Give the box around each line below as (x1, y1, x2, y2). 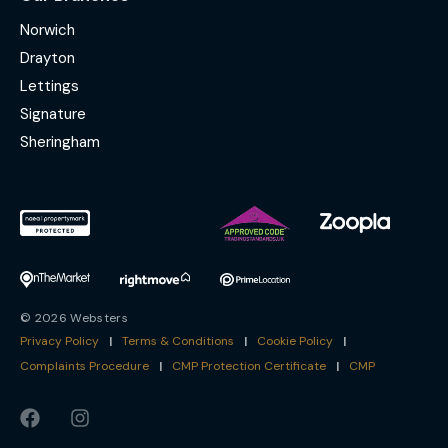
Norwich (20, 19, 75, 40)
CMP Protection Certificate (172, 358, 326, 375)
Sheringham (20, 131, 100, 152)
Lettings (20, 75, 79, 96)
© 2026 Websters (20, 310, 129, 327)
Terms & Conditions (122, 333, 234, 350)
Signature (20, 103, 86, 124)
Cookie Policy (257, 333, 333, 350)
